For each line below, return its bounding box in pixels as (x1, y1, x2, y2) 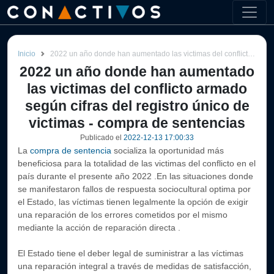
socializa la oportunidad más (114, 146, 224, 155)
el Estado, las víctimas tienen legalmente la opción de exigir (18, 197, 248, 207)
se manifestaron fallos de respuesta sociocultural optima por (18, 184, 251, 194)
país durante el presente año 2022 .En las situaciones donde (18, 171, 253, 181)
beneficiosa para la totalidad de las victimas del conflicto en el (18, 158, 256, 168)
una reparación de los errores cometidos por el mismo (18, 210, 228, 220)
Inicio (18, 50, 35, 58)
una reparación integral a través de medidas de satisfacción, (18, 261, 251, 271)
